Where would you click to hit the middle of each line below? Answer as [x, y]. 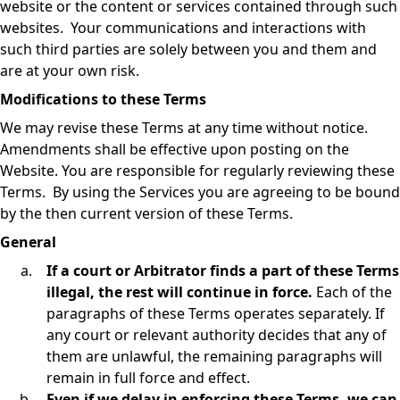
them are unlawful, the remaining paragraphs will [214, 356]
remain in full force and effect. [148, 378]
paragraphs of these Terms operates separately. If [216, 313]
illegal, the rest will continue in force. [179, 292]
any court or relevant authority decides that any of [217, 335]
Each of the [352, 292]
